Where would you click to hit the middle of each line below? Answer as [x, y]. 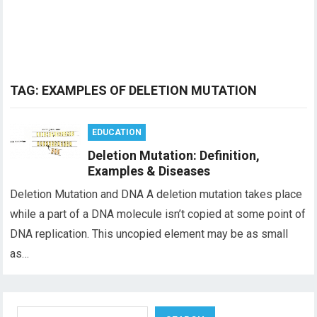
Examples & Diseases [149, 171]
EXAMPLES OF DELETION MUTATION [150, 90]
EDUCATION [117, 132]
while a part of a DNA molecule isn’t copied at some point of [158, 214]
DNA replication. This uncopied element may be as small [149, 234]
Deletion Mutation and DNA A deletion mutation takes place [156, 194]
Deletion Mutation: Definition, [174, 155]
